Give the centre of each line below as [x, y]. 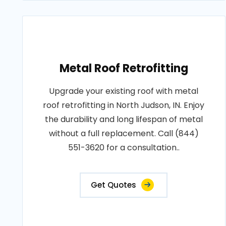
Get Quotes [114, 185]
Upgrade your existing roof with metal [124, 91]
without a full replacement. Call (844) [124, 133]
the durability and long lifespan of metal [124, 119]
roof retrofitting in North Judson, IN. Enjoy [124, 105]
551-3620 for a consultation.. [124, 148]
